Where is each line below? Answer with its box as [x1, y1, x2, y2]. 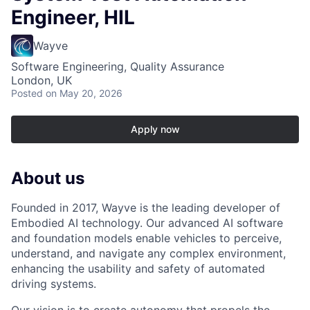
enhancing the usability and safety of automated [11, 262, 265, 276]
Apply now [130, 123, 180, 136]
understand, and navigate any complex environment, [11, 246, 286, 261]
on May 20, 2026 [46, 87, 122, 100]
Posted [11, 87, 43, 100]
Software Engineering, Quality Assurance [11, 60, 224, 74]
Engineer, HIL [11, 6, 135, 30]
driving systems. [11, 277, 96, 291]
